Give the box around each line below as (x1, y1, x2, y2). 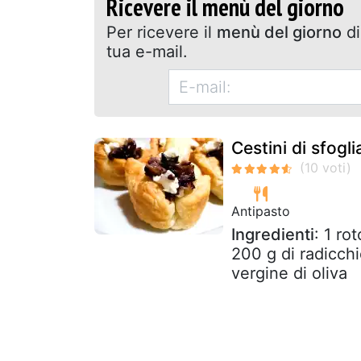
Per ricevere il (106, 22, 217, 42)
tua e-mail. (106, 41, 188, 61)
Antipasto (231, 202, 290, 219)
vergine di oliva (231, 263, 347, 283)
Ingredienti (231, 224, 314, 244)
